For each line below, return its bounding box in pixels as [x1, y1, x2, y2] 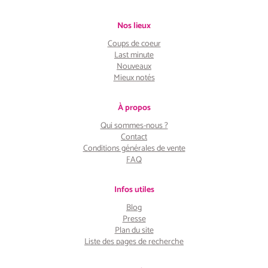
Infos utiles [114, 183, 154, 197]
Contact [121, 130, 147, 144]
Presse [122, 212, 146, 226]
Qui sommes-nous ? [100, 119, 168, 133]
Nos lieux [117, 19, 151, 33]
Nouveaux [117, 60, 151, 74]
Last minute [114, 48, 154, 62]
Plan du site [114, 224, 154, 237]
